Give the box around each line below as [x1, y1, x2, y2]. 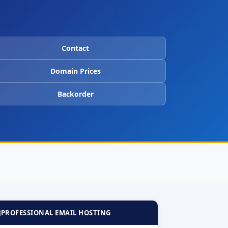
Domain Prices [50, 66, 101, 76]
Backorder [57, 89, 94, 99]
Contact [62, 43, 89, 53]
